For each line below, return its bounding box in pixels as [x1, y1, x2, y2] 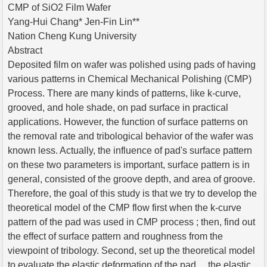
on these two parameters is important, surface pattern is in [8, 159, 250, 170]
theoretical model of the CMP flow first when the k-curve [8, 202, 241, 213]
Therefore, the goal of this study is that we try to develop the [8, 188, 257, 198]
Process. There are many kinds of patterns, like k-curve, [8, 88, 241, 98]
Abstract [8, 45, 42, 55]
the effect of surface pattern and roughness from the [8, 231, 223, 241]
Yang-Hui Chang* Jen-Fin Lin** [8, 16, 139, 27]
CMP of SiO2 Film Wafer [8, 2, 111, 13]
